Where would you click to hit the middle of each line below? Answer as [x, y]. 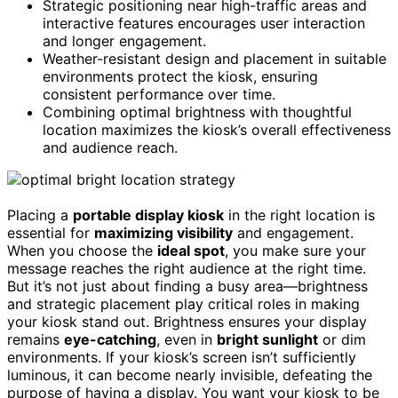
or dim [342, 340]
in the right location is [299, 215]
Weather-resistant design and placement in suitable [215, 59]
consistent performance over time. [159, 95]
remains [36, 340]
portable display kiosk [148, 215]
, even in [187, 340]
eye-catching [110, 340]
